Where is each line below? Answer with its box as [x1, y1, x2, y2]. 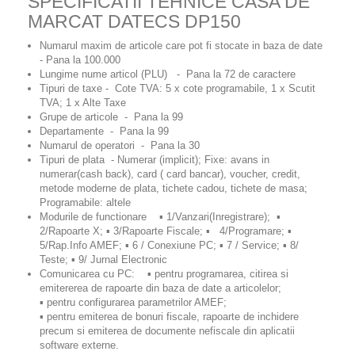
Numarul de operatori [40, 139, 135, 151]
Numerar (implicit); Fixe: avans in [117, 153, 269, 166]
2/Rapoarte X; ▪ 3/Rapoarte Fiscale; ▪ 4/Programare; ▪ [40, 224, 292, 237]
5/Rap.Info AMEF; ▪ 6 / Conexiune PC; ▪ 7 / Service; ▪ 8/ [40, 239, 299, 251]
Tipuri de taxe [40, 82, 102, 94]
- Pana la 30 [135, 139, 200, 151]
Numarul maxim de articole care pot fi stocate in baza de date [40, 39, 323, 52]
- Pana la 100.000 [40, 53, 120, 66]
